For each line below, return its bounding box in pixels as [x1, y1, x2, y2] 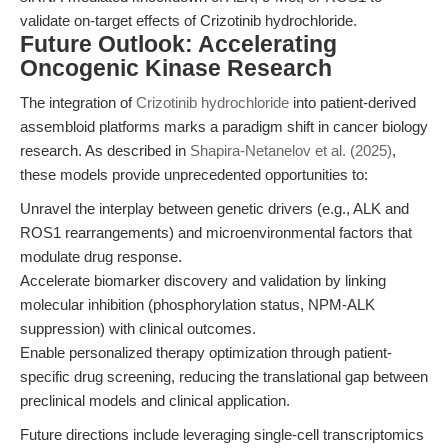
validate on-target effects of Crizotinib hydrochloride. [20, 12, 357, 29]
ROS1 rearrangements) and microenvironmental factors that [20, 224, 412, 241]
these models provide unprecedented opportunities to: [20, 166, 368, 183]
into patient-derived [289, 94, 416, 111]
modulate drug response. [20, 248, 182, 265]
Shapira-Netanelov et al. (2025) [190, 142, 392, 159]
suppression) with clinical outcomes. [20, 320, 256, 337]
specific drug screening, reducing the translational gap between [20, 368, 428, 385]
